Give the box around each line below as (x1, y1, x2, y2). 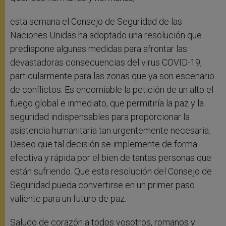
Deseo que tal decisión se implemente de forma (10, 139, 197, 150)
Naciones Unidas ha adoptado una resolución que (10, 30, 202, 41)
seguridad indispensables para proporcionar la (10, 111, 190, 123)
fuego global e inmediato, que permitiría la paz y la (10, 98, 204, 109)
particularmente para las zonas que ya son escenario (10, 71, 214, 82)
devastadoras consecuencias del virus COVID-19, (10, 57, 202, 68)
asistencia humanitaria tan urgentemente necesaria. (10, 125, 210, 136)
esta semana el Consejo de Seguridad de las (10, 16, 182, 27)
